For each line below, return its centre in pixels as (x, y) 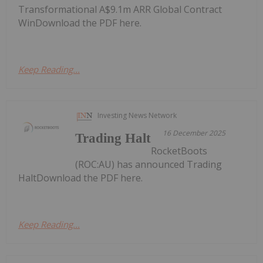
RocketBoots (179, 151)
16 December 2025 (194, 133)
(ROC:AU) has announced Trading (149, 165)
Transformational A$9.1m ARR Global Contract (120, 10)
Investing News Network (137, 116)
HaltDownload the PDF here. (80, 178)
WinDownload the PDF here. (80, 23)
